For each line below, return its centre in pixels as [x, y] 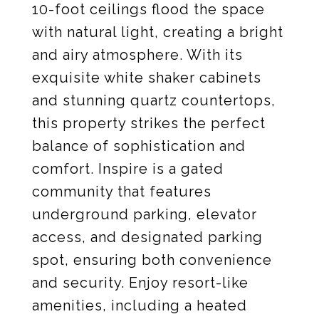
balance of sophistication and [139, 146]
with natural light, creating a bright [158, 32]
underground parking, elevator [145, 214]
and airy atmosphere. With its [137, 55]
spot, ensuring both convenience [152, 260]
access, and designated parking [147, 237]
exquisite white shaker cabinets [147, 78]
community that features [122, 192]
